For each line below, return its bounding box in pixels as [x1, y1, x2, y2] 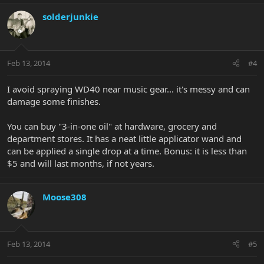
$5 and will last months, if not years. [7, 157, 154, 170]
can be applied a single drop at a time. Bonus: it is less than [7, 145, 247, 157]
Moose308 [42, 191, 87, 203]
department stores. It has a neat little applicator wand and [7, 133, 242, 145]
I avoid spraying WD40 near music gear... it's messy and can [7, 83, 250, 95]
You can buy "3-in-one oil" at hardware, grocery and [7, 120, 217, 133]
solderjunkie [42, 10, 98, 22]
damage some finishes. [7, 95, 101, 108]
